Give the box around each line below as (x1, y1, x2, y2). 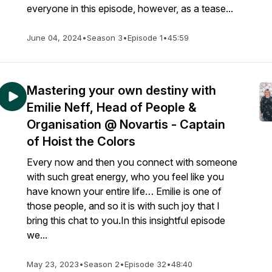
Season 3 (87, 33, 123, 42)
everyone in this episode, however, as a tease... (27, 2, 233, 15)
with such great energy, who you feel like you (27, 171, 224, 183)
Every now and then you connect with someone (27, 156, 237, 168)
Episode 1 (127, 33, 163, 42)
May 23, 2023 (27, 259, 79, 269)
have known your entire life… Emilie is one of (27, 185, 222, 197)
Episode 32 (124, 259, 166, 269)
